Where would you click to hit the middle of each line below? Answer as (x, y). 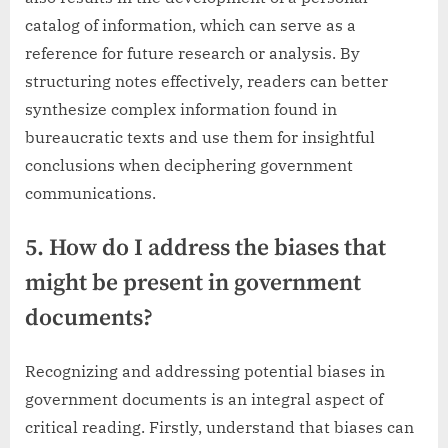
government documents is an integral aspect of (204, 398)
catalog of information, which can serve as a (190, 24)
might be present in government (193, 283)
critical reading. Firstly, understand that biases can (219, 426)
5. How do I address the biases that (205, 248)
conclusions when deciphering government (189, 164)
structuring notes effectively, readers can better (206, 80)
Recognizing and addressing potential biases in (205, 370)
